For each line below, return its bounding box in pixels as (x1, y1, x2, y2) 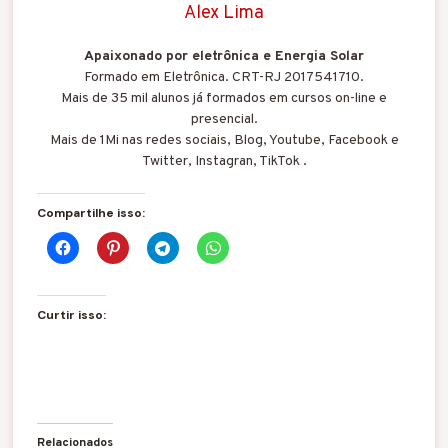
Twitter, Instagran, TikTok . (141, 152, 307, 170)
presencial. (190, 110, 258, 128)
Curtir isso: (36, 306, 106, 323)
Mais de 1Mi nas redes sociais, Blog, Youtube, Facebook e (49, 131, 399, 149)
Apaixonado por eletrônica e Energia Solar (84, 47, 364, 65)
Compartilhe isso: (36, 204, 145, 221)
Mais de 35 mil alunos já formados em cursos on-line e (61, 89, 387, 107)
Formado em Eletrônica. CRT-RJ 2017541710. (84, 68, 364, 86)
